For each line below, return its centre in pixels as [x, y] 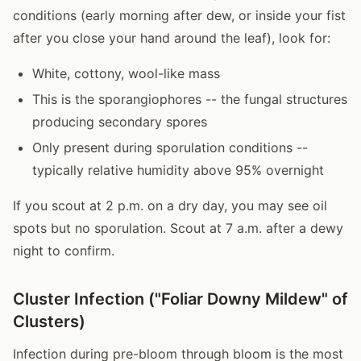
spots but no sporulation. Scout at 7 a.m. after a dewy [178, 228]
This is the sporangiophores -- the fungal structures [190, 99]
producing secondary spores [120, 121]
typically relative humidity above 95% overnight [178, 170]
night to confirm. [64, 250]
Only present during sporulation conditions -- [170, 147]
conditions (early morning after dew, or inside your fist [179, 15]
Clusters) [49, 321]
